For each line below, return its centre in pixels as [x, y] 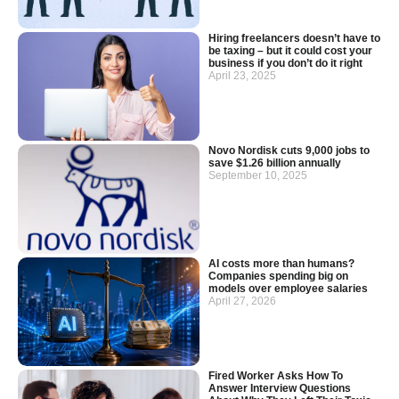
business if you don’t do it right [285, 63]
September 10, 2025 [258, 176]
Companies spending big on [278, 276]
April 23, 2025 [242, 75]
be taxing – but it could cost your [290, 50]
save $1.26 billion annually [275, 163]
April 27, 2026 [242, 301]
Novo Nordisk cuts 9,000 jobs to [289, 151]
